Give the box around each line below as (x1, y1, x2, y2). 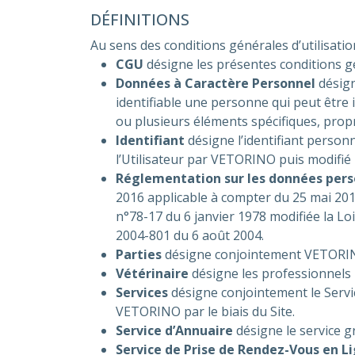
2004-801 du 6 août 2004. (116, 227, 264, 244)
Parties (116, 246, 162, 263)
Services (116, 284, 168, 301)
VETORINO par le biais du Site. (116, 303, 295, 320)
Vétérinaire (116, 265, 189, 282)
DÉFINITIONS (90, 9, 189, 30)
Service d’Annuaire (116, 322, 233, 339)
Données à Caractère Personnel (116, 74, 315, 92)
